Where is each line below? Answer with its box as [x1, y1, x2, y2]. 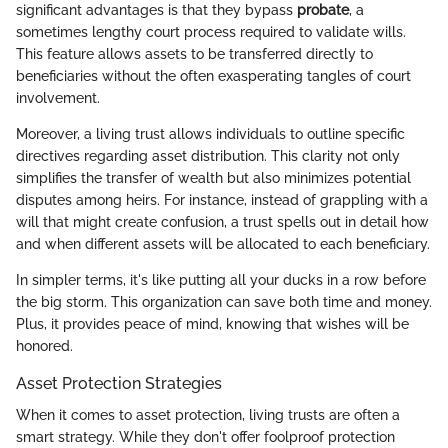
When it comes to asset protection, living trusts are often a [16, 406, 400, 423]
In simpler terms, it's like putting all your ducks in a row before [16, 271, 426, 288]
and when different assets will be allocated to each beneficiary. [16, 235, 430, 252]
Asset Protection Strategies [16, 373, 222, 393]
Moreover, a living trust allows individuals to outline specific [16, 125, 405, 142]
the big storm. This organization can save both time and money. [16, 293, 432, 310]
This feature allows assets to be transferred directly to [16, 45, 373, 62]
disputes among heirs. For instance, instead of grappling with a [16, 191, 428, 208]
